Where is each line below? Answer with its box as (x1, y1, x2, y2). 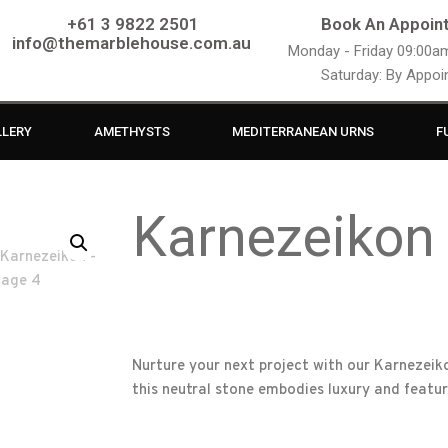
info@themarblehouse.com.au (11, 32, 255, 53)
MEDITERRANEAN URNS (231, 124, 374, 139)
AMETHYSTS (93, 124, 170, 139)
